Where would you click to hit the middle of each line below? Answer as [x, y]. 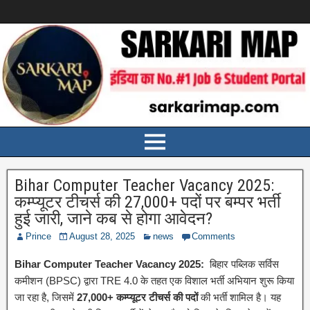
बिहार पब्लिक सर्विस [243, 264]
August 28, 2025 [102, 237]
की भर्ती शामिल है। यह [239, 298]
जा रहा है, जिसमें [46, 298]
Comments [213, 237]
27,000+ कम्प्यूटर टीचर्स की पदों [137, 298]
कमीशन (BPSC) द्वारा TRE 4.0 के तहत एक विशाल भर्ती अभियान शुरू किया [154, 281]
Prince [38, 237]
